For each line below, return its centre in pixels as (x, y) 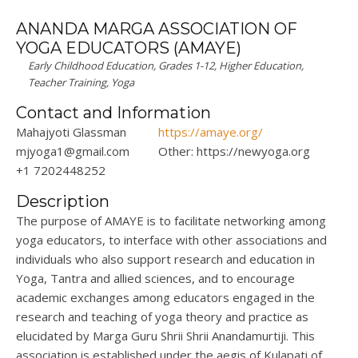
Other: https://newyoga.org (235, 151)
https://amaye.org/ (211, 132)
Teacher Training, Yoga (81, 83)
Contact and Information (113, 113)
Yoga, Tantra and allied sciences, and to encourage (155, 278)
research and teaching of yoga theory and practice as (162, 317)
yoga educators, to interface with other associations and (171, 240)
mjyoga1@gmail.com (73, 151)
